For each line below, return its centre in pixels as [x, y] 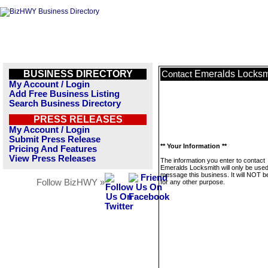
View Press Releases [52, 159]
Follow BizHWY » [71, 182]
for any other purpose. [193, 182]
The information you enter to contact [213, 160]
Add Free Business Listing [64, 94]
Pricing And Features [53, 149]
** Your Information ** [194, 146]
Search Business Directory [65, 103]
